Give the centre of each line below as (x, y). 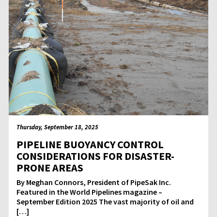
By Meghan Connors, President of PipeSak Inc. (97, 182)
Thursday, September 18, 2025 (57, 127)
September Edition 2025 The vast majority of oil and (105, 202)
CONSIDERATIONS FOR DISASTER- (95, 156)
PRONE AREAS (50, 168)
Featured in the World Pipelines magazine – (89, 192)
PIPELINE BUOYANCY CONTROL (90, 145)
